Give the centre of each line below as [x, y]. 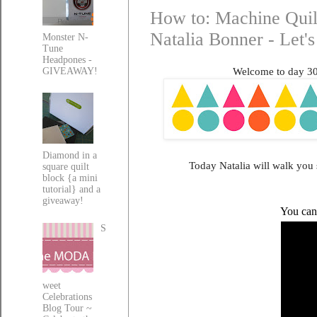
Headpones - [67, 59]
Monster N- [65, 37]
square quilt [65, 167]
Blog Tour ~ [67, 308]
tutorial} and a [71, 190]
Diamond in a [69, 156]
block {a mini [70, 178]
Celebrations [67, 296]
